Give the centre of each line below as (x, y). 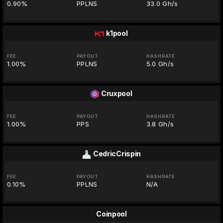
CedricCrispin (117, 154)
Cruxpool (116, 94)
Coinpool (111, 214)
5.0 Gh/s (160, 64)
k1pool (117, 33)
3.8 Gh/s (160, 124)
